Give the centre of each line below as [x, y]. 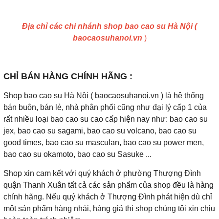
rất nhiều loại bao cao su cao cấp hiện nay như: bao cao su [106, 119]
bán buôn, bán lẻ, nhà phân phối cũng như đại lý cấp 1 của [105, 107]
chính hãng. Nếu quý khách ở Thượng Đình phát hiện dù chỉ [108, 197]
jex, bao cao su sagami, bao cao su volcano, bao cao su [100, 131]
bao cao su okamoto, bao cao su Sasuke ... [77, 154]
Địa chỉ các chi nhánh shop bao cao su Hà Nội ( [109, 26]
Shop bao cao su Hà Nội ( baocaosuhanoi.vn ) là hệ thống [104, 95]
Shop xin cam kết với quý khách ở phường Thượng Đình [102, 173]
